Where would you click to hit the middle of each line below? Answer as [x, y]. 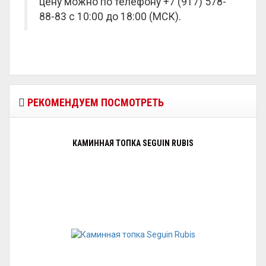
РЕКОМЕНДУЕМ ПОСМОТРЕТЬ [94, 102]
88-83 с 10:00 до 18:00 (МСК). [110, 17]
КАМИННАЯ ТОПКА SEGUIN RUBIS [133, 143]
